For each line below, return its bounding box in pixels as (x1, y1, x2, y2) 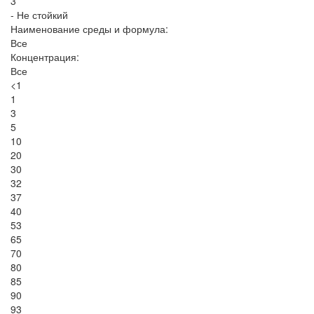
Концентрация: (11, 50, 79, 64)
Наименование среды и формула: (11, 22, 168, 36)
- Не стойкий (11, 8, 68, 22)
